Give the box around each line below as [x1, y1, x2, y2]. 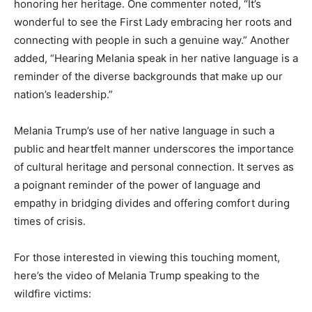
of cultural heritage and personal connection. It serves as [14, 160, 294, 174]
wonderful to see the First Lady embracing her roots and [14, 15, 292, 29]
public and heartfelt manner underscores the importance [14, 142, 294, 156]
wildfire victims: [14, 287, 91, 301]
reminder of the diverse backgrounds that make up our [14, 70, 283, 84]
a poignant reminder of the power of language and [14, 178, 260, 192]
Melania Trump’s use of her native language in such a [14, 124, 274, 138]
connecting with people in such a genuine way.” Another [14, 33, 290, 47]
